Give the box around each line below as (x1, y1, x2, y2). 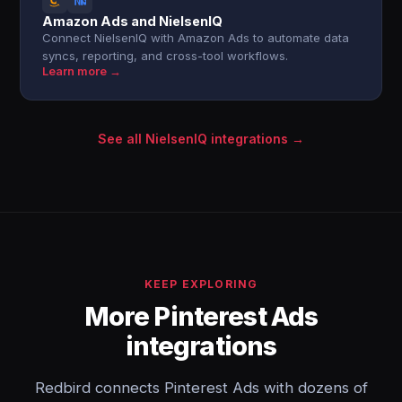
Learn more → (42, 65, 122, 78)
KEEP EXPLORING (144, 277, 258, 291)
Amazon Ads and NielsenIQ (42, 13, 223, 29)
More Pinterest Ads (83, 301, 319, 332)
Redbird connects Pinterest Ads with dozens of (34, 379, 368, 397)
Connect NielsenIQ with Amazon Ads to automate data (42, 31, 350, 45)
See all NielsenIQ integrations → (98, 131, 304, 146)
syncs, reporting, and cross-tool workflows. (42, 48, 289, 63)
